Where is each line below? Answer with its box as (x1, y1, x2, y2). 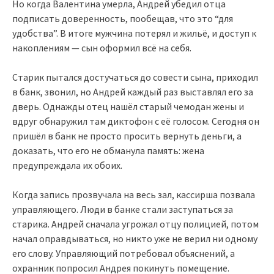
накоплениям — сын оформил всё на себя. (12, 41, 191, 54)
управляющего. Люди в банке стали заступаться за (12, 202, 233, 215)
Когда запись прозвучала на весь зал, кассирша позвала (12, 188, 255, 201)
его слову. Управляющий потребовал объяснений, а (12, 246, 235, 259)
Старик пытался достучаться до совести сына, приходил (12, 70, 258, 83)
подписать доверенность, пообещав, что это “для (12, 12, 233, 24)
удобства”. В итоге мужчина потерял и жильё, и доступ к (12, 26, 256, 39)
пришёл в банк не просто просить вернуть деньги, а (12, 129, 242, 142)
